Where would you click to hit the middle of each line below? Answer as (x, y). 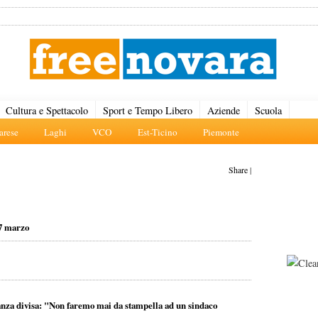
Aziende (224, 110)
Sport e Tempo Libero (148, 110)
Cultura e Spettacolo (47, 110)
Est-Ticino (158, 132)
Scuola (268, 110)
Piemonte (221, 132)
